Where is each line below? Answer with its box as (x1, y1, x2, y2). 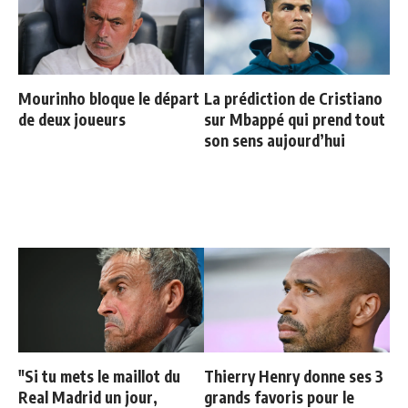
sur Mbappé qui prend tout (204, 108, 385, 129)
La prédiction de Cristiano (204, 87, 382, 108)
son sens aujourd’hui (204, 129, 345, 150)
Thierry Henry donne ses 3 (204, 365, 383, 386)
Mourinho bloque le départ (18, 87, 199, 108)
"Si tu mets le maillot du (18, 365, 180, 386)
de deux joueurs (18, 108, 126, 129)
